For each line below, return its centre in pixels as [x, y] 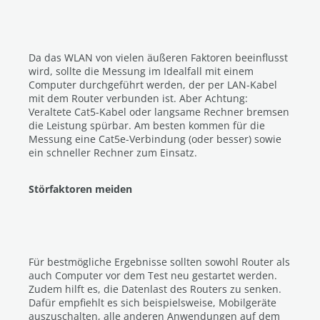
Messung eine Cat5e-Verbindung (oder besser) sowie [155, 139]
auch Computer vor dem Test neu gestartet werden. [153, 275]
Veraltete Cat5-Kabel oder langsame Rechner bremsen [159, 112]
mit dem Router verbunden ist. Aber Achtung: [138, 98]
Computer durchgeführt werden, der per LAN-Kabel [153, 85]
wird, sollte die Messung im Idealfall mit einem [141, 71]
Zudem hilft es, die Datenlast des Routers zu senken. [155, 289]
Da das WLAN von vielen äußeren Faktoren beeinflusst [158, 57]
